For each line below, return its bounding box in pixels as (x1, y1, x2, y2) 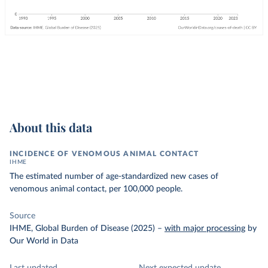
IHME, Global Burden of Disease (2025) (10, 224, 155, 233)
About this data (10, 119, 92, 135)
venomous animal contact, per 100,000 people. (10, 185, 182, 193)
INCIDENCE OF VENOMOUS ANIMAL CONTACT (10, 150, 199, 157)
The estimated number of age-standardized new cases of (10, 172, 218, 181)
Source (10, 212, 35, 220)
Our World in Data (10, 237, 78, 245)
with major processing (165, 224, 245, 233)
